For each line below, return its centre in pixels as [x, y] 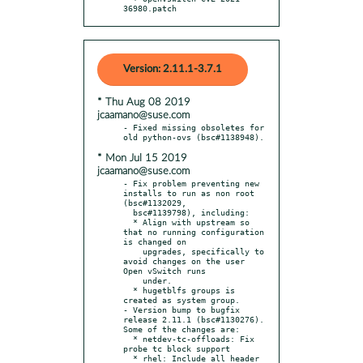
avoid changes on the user [184, 261]
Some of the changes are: [181, 329]
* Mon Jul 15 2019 [142, 158]
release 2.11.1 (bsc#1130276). [194, 319]
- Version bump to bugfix [181, 309]
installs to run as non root [189, 192]
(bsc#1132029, [155, 202]
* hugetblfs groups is [128, 290]
